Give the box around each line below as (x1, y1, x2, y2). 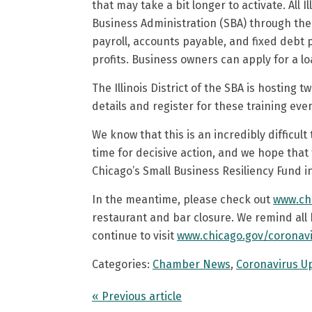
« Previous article (92, 290, 182, 303)
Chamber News (153, 258, 231, 271)
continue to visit (92, 229, 177, 242)
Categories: (92, 258, 153, 271)
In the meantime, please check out (92, 193, 273, 206)
